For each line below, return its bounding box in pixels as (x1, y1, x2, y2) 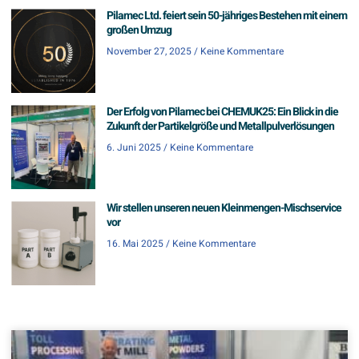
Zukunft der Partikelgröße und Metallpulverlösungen (107, 118, 334, 135)
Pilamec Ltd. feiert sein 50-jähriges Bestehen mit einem (107, 7, 347, 25)
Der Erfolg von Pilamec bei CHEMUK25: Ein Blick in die (107, 103, 338, 121)
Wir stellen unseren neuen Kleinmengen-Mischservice (107, 200, 341, 217)
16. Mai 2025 (107, 236, 163, 252)
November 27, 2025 (107, 44, 192, 59)
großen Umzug (107, 22, 171, 39)
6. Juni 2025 (107, 140, 161, 155)
